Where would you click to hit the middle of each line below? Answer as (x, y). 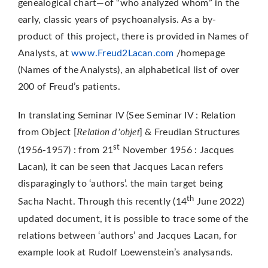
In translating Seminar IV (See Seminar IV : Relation (127, 115)
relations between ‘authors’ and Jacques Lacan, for (127, 235)
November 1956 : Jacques (177, 150)
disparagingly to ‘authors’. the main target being (120, 184)
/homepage (200, 53)
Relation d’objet (108, 132)
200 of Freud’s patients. (69, 86)
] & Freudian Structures (190, 132)
